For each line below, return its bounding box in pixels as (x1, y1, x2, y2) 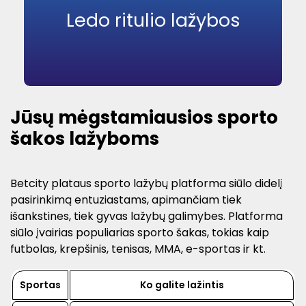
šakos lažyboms (10, 126, 159, 152)
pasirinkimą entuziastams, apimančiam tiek (10, 191, 242, 208)
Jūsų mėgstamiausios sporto (10, 105, 278, 130)
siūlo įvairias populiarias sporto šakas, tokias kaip (10, 224, 269, 240)
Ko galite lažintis (139, 277, 224, 292)
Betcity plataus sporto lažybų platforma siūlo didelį (10, 175, 283, 191)
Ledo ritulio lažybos (66, 7, 240, 33)
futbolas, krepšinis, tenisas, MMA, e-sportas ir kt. (10, 240, 266, 257)
